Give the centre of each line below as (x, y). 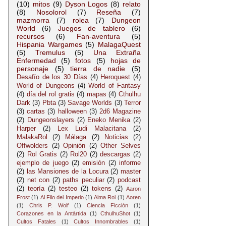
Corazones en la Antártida (51, 213)
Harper (26, 128)
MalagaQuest (120, 44)
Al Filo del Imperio (62, 197)
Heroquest (116, 77)
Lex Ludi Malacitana (92, 128)
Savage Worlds (90, 103)
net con (38, 180)
